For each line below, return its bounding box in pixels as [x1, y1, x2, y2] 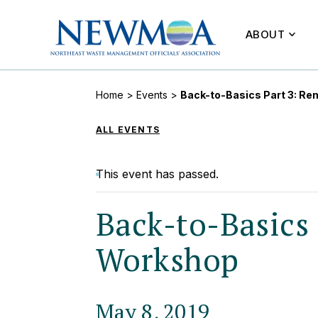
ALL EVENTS [96, 124, 160, 135]
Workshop [96, 238, 239, 280]
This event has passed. [96, 167, 219, 181]
